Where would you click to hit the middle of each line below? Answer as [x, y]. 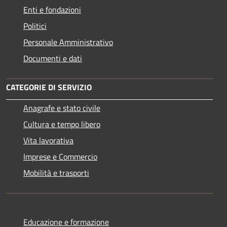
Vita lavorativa [48, 140]
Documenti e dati [53, 58]
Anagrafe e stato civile [62, 108]
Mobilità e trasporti [56, 173]
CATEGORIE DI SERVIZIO [49, 87]
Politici [35, 26]
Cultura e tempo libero [62, 124]
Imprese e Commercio [60, 156]
